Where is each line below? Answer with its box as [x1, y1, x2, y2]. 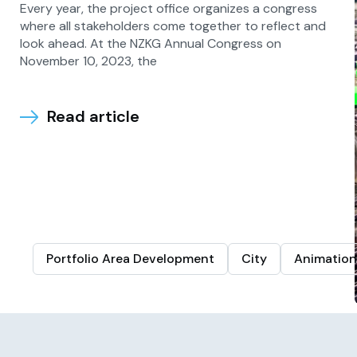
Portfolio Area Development [45, 250, 214, 267]
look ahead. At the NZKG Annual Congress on [19, 35, 281, 52]
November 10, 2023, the [19, 53, 157, 69]
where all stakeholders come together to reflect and [19, 18, 326, 34]
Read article [46, 106, 139, 127]
